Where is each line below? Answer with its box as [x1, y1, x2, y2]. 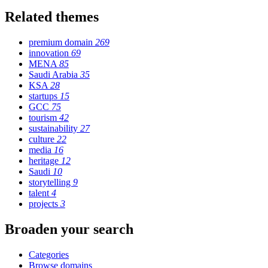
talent [29, 187, 51, 198]
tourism [29, 112, 59, 123]
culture [29, 133, 57, 144]
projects [29, 198, 60, 209]
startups [29, 90, 60, 101]
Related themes [5, 8, 99, 25]
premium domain [29, 36, 95, 47]
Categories [29, 249, 69, 260]
